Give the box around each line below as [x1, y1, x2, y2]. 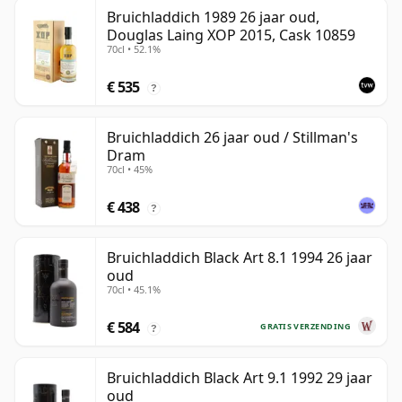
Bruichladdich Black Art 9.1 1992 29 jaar [107, 368, 372, 389]
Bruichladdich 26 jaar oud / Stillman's [107, 127, 358, 148]
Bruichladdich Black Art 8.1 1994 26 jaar [107, 248, 372, 268]
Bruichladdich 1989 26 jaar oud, [107, 7, 319, 28]
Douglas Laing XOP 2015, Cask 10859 [107, 25, 355, 46]
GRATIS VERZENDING [260, 319, 351, 332]
